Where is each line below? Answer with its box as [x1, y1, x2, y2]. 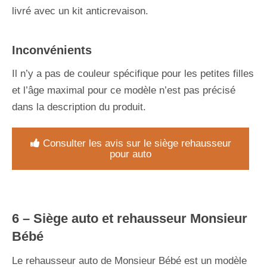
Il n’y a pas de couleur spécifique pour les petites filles [12, 67, 254, 79]
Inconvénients [12, 43, 92, 57]
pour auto [110, 148, 151, 160]
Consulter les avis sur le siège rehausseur [42, 137, 231, 149]
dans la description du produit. [12, 101, 146, 113]
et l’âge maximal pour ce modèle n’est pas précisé [12, 84, 235, 96]
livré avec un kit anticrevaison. [12, 5, 148, 17]
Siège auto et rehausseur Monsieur [33, 210, 247, 226]
